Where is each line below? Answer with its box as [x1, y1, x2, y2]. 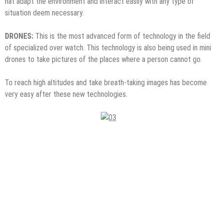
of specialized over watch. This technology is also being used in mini [5, 43, 211, 52]
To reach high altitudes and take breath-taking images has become [5, 77, 207, 87]
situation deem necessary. [5, 8, 84, 17]
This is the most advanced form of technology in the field [33, 31, 210, 41]
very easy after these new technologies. [5, 89, 127, 99]
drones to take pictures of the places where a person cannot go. [5, 54, 202, 64]
